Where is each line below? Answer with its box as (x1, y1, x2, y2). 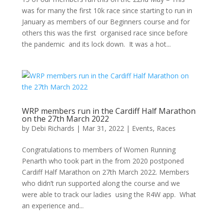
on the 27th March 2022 (21, 113, 109, 124)
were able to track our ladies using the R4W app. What (21, 189, 196, 199)
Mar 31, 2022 (82, 123, 124, 133)
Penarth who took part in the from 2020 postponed (21, 156, 184, 165)
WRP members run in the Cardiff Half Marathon (21, 105, 196, 116)
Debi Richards (31, 123, 74, 133)
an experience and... (21, 200, 84, 210)
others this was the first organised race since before (21, 28, 188, 37)
